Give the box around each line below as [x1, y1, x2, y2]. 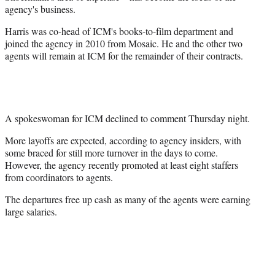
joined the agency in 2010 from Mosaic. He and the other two [5, 36, 242, 50]
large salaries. [5, 204, 57, 218]
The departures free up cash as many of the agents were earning [5, 192, 250, 206]
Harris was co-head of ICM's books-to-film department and [5, 24, 233, 37]
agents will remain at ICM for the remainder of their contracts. [5, 48, 243, 62]
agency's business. [5, 2, 76, 15]
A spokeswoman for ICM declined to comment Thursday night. [5, 111, 250, 125]
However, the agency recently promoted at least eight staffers [5, 158, 238, 171]
